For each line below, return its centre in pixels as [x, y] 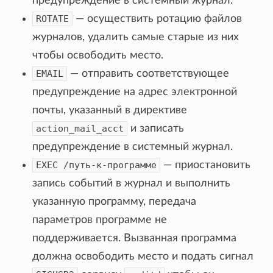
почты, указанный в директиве [110, 110]
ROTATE [53, 19]
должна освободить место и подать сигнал [143, 256]
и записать [156, 128]
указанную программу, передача [115, 201]
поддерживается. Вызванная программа [135, 238]
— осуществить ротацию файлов [158, 19]
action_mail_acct [80, 128]
